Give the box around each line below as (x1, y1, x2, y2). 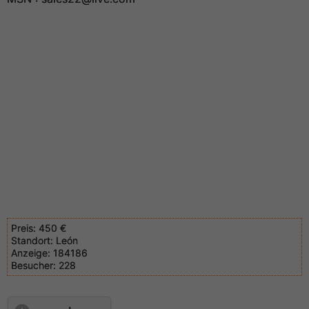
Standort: (11, 235, 53, 246)
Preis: (11, 222, 36, 234)
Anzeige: (11, 247, 50, 259)
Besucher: (11, 259, 56, 271)
